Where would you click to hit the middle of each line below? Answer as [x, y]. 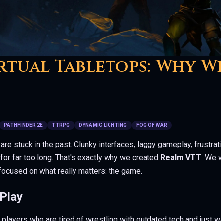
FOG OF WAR [151, 125]
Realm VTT [181, 158]
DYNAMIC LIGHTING [103, 125]
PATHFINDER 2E [24, 125]
